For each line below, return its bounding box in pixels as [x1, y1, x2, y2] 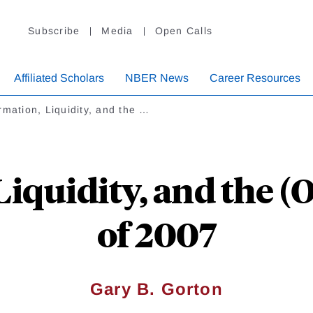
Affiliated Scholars [14, 72, 104, 85]
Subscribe [28, 25, 80, 37]
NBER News [125, 72, 189, 85]
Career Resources [210, 72, 300, 85]
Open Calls [154, 25, 212, 37]
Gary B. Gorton [90, 279, 223, 299]
